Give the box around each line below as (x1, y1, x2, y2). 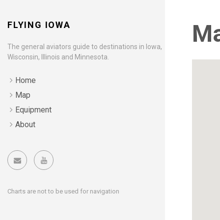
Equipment (15, 105, 52, 114)
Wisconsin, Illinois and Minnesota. (7, 53, 109, 61)
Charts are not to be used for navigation (7, 188, 119, 195)
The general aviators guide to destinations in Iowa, (7, 43, 162, 51)
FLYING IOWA (7, 20, 71, 30)
